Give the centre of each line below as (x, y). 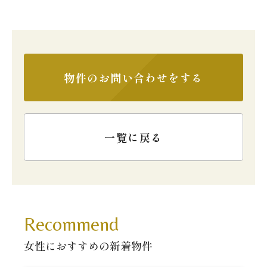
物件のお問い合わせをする (133, 77)
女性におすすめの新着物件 (88, 246)
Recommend (71, 224)
